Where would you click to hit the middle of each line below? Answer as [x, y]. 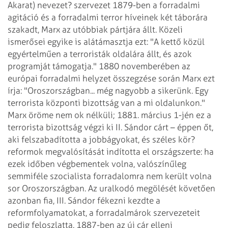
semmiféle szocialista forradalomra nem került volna [110, 176]
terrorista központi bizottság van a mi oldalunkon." [106, 103]
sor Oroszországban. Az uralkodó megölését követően [111, 188]
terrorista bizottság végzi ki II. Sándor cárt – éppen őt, [110, 127]
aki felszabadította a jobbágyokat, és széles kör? [101, 139]
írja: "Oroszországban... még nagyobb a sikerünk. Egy [108, 90]
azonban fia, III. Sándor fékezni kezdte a [84, 200]
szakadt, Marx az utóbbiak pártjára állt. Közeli [95, 29]
